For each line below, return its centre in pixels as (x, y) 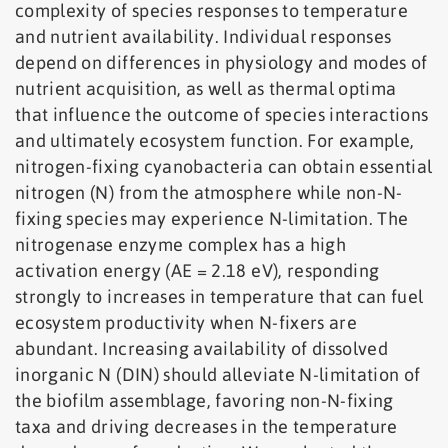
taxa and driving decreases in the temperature (206, 427)
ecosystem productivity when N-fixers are (186, 323)
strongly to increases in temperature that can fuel (219, 297)
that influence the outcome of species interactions (222, 115)
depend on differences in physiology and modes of (221, 63)
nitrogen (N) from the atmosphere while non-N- (209, 193)
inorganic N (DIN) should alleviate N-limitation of (218, 375)
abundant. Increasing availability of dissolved (202, 349)
